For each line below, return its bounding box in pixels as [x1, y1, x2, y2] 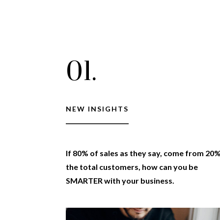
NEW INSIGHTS [66, 105, 129, 113]
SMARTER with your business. [66, 175, 175, 185]
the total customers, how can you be [66, 162, 198, 171]
